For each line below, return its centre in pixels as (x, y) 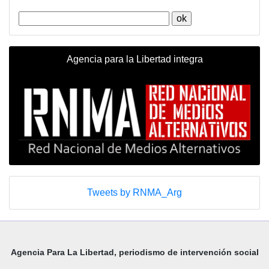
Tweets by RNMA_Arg (134, 192)
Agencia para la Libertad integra (134, 59)
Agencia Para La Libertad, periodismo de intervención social (134, 252)
